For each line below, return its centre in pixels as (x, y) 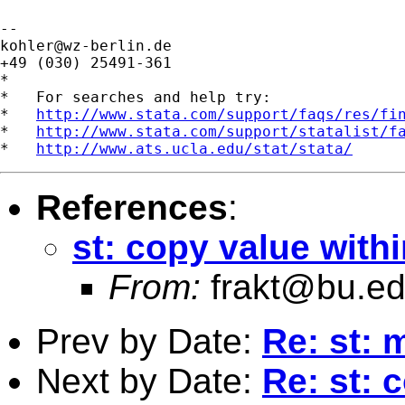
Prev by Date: (149, 341)
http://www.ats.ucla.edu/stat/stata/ (194, 148)
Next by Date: (149, 381)
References (132, 207)
